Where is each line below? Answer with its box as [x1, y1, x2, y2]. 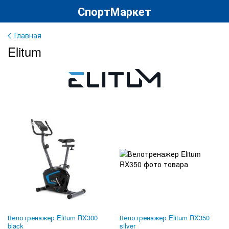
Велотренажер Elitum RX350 [120, 213, 210, 222]
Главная [14, 30, 41, 40]
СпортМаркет [78, 3, 151, 19]
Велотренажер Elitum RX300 [8, 213, 98, 222]
